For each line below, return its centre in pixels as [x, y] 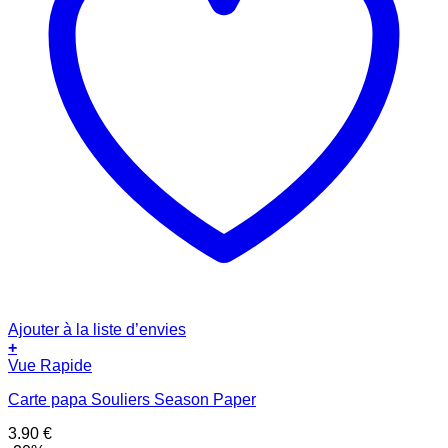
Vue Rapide [50, 366]
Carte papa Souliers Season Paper [132, 400]
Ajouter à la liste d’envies [97, 330]
